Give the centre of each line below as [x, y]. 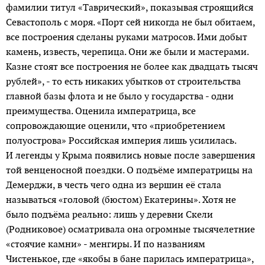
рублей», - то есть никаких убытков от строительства [123, 81]
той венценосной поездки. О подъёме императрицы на [129, 170]
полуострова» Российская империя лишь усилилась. [121, 140]
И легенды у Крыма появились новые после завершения [130, 155]
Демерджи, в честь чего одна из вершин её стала [114, 185]
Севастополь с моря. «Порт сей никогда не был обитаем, [130, 22]
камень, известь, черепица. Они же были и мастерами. [127, 51]
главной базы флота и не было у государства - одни [120, 96]
